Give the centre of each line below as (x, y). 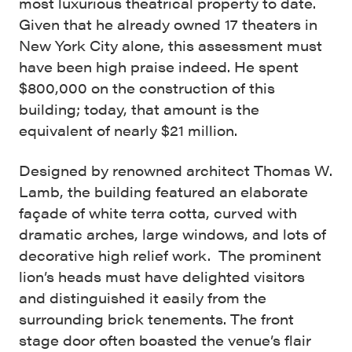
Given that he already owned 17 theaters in (168, 24)
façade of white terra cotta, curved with (158, 213)
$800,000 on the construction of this (147, 88)
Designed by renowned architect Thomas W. (176, 170)
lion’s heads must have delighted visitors (162, 277)
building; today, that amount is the (139, 109)
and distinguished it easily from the (143, 298)
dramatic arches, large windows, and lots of (172, 234)
